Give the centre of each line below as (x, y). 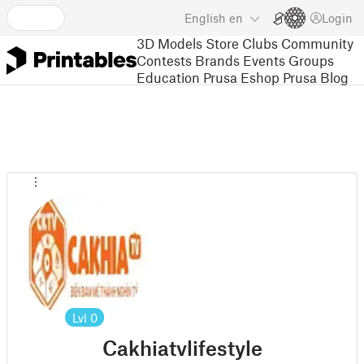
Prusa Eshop (241, 77)
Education (168, 77)
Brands (217, 60)
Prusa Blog (316, 77)
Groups (311, 60)
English (205, 18)
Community (317, 43)
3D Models (169, 43)
